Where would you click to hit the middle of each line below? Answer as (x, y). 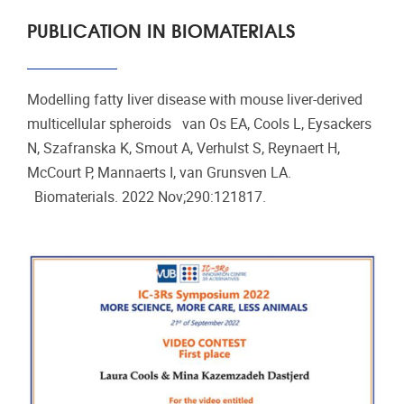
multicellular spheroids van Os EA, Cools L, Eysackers (199, 124)
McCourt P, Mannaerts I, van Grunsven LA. (159, 172)
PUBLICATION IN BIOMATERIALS (161, 29)
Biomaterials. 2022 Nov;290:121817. (147, 197)
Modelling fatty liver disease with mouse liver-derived (195, 99)
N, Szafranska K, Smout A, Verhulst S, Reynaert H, (184, 148)
